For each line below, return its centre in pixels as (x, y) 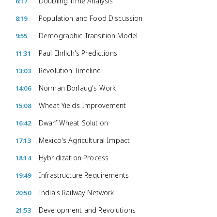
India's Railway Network (77, 193)
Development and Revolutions (87, 210)
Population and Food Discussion (91, 18)
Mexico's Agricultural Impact (85, 140)
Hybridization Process (74, 158)
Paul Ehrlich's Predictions (78, 53)
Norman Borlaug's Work (77, 88)
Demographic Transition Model (88, 36)
